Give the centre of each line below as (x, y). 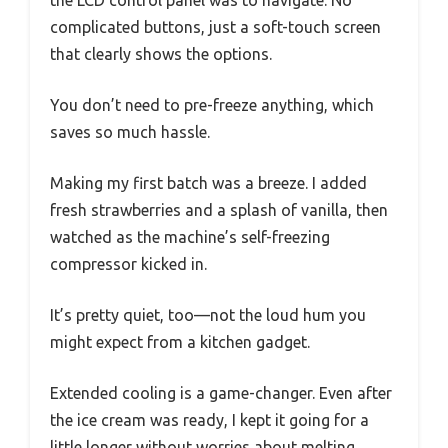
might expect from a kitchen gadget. (180, 341)
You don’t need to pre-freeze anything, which (212, 104)
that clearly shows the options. (161, 53)
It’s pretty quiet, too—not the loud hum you (208, 314)
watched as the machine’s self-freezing (190, 236)
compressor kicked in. (128, 263)
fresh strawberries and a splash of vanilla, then (219, 209)
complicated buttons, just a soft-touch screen (215, 26)
